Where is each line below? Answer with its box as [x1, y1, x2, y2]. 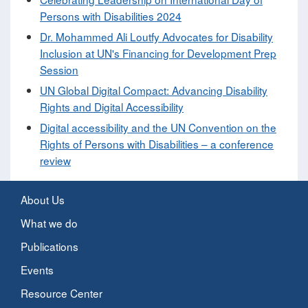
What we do [21, 215, 78, 231]
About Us [21, 192, 65, 208]
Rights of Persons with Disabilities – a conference [40, 136, 274, 152]
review [40, 153, 71, 168]
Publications [21, 239, 78, 254]
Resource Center [21, 285, 102, 301]
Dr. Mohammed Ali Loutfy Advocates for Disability [40, 29, 273, 45]
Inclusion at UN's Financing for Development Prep [40, 45, 276, 61]
